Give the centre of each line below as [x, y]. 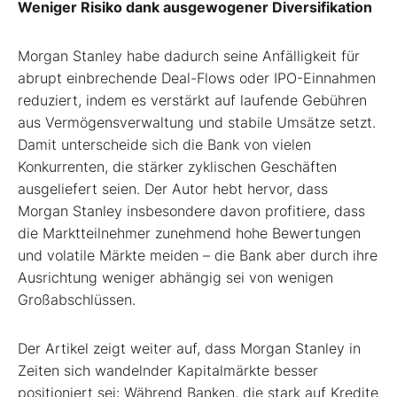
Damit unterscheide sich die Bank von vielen [164, 144]
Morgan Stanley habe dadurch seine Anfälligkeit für [189, 55]
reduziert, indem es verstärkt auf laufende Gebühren [192, 100]
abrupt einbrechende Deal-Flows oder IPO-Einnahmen [197, 78]
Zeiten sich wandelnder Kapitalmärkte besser [168, 370]
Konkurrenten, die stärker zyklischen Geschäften [177, 166]
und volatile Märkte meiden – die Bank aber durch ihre [198, 255]
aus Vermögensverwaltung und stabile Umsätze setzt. [197, 122]
